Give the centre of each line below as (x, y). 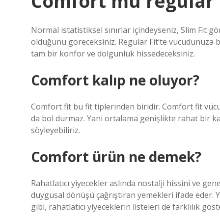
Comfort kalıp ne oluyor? (115, 80)
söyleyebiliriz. (55, 130)
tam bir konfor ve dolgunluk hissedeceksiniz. (113, 54)
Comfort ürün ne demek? (116, 157)
